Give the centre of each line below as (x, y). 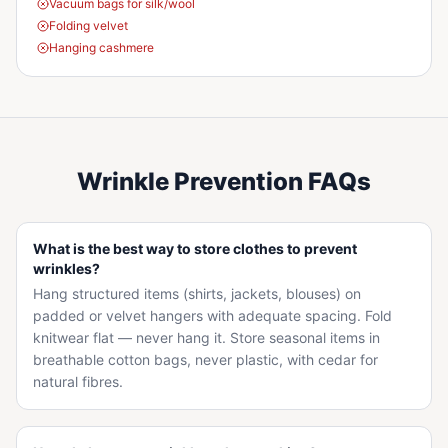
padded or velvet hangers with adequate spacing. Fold (212, 315)
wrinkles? (66, 268)
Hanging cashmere (101, 47)
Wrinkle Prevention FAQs (224, 181)
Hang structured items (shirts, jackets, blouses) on (197, 293)
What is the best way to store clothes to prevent (195, 248)
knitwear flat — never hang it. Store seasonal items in (206, 337)
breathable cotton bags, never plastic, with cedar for (205, 359)
